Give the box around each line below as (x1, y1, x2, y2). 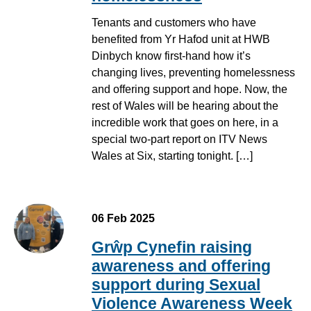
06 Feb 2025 (92, 212, 155, 225)
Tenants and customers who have (92, 17, 256, 29)
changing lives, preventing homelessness (92, 67, 295, 79)
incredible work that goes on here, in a (92, 117, 278, 129)
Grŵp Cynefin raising (92, 238, 252, 257)
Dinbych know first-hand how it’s (92, 50, 251, 62)
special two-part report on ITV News (92, 133, 267, 146)
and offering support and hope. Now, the (92, 83, 287, 96)
